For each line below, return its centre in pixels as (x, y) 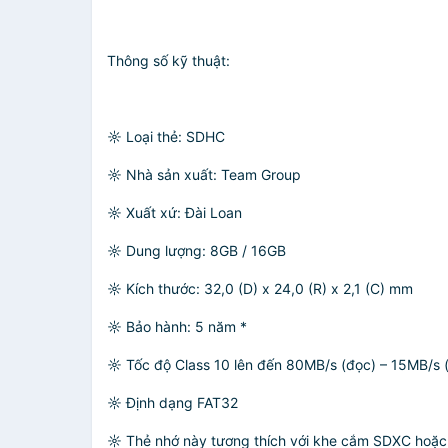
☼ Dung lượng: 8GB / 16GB (196, 250)
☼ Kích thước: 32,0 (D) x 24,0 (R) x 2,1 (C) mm (260, 288)
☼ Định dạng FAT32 (172, 402)
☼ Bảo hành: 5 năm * (177, 326)
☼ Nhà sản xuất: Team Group (204, 174)
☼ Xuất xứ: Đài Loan (174, 212)
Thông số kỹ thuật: (168, 60)
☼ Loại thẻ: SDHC (166, 136)
